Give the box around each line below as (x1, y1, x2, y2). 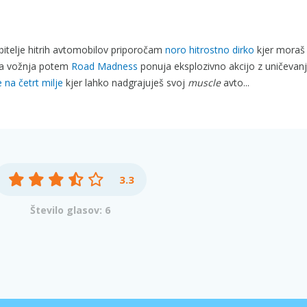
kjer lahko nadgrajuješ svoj (63, 76, 188, 89)
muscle (188, 76, 221, 89)
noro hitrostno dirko (165, 43, 254, 56)
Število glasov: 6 (30, 204, 111, 217)
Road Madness (71, 60, 138, 73)
